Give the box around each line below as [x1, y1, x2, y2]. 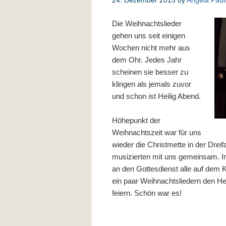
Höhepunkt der [112, 116, 160, 125]
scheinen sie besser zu [112, 68, 188, 76]
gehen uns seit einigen [112, 31, 185, 40]
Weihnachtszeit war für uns [112, 128, 201, 137]
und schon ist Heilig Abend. [112, 92, 201, 100]
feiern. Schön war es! [112, 189, 182, 197]
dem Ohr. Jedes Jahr [112, 55, 182, 64]
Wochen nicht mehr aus [112, 43, 190, 52]
